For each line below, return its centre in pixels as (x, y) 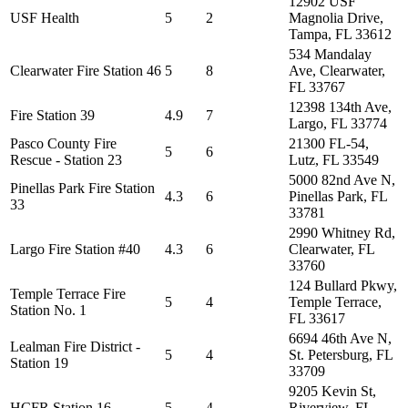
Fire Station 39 (52, 115)
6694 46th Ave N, (340, 338)
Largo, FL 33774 (338, 123)
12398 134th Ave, (340, 107)
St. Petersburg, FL (341, 355)
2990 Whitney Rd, (342, 233)
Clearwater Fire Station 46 (86, 71)
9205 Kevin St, (332, 391)
